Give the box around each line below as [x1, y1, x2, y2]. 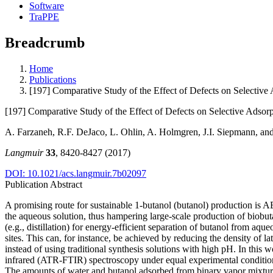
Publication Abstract [5, 179, 82, 190]
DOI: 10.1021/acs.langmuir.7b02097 [5, 168, 146, 179]
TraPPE [29, 12, 59, 22]
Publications [29, 74, 76, 85]
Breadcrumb [5, 34, 85, 51]
